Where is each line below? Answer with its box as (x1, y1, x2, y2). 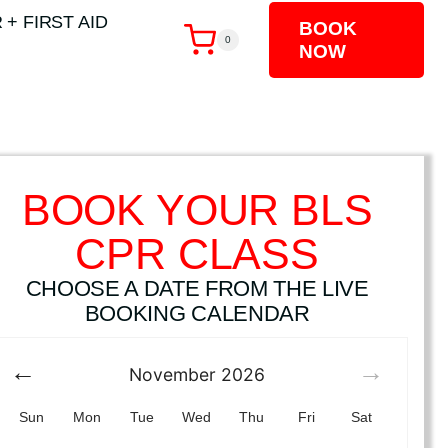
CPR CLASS (75, 229, 319, 278)
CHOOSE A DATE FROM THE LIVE (25, 275, 369, 301)
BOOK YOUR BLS (21, 185, 373, 234)
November (129, 364, 217, 386)
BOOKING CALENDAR (84, 300, 310, 326)
